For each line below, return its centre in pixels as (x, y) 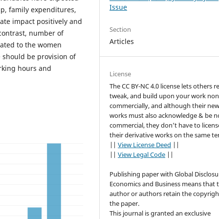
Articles (122, 42)
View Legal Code (142, 155)
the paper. (125, 204)
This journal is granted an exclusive (160, 213)
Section (120, 30)
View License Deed (145, 145)
